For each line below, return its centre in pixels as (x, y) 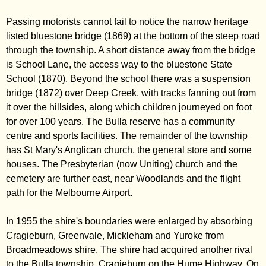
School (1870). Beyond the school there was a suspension (128, 79)
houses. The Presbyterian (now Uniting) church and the (122, 164)
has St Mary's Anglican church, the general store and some (129, 150)
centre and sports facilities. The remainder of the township (127, 136)
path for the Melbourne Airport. (69, 193)
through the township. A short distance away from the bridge (131, 50)
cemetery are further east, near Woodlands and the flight (123, 178)
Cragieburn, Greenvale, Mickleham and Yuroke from (115, 235)
